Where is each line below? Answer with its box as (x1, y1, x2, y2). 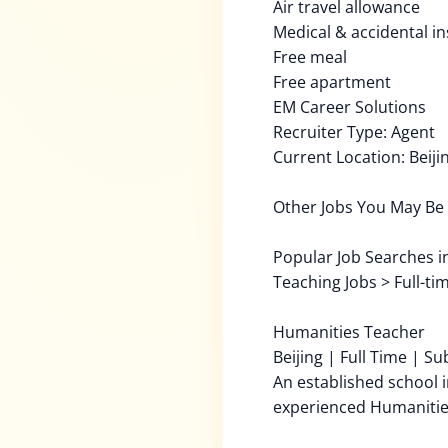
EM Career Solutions (273, 96, 426, 118)
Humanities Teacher (273, 321, 425, 343)
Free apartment (273, 71, 391, 93)
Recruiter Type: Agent (273, 121, 435, 143)
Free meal (273, 46, 347, 68)
